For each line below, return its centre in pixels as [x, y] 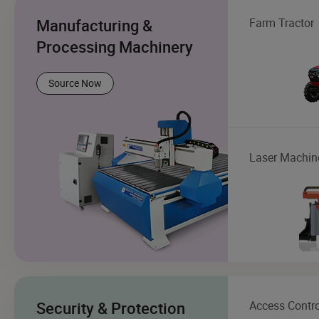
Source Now [75, 83]
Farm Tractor [282, 22]
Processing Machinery [115, 46]
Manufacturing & [94, 25]
